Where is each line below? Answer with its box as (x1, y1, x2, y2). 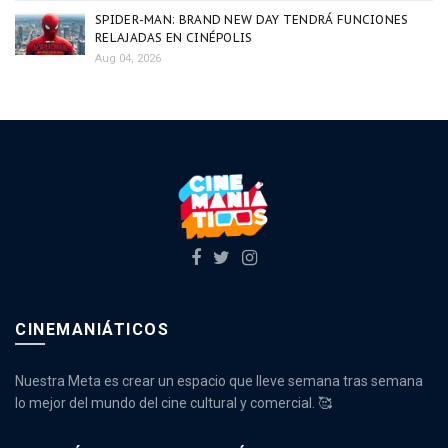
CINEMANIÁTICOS (15, 319, 169, 339)
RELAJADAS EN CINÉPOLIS (95, 29, 253, 45)
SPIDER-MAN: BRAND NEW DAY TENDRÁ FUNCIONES (95, 11, 409, 27)
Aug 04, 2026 (95, 51, 161, 65)
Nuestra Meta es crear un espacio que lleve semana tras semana (15, 372, 423, 389)
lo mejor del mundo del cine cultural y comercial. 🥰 (15, 394, 332, 411)
